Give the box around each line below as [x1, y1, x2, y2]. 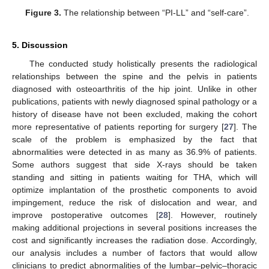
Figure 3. [25, 8, 61, 18]
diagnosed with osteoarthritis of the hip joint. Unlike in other [12, 84, 257, 94]
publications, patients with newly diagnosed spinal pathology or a [12, 97, 257, 107]
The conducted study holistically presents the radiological [29, 59, 257, 69]
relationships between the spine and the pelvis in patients [12, 71, 257, 82]
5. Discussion [12, 40, 68, 50]
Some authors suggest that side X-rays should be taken [12, 160, 257, 170]
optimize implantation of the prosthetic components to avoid [12, 185, 257, 195]
